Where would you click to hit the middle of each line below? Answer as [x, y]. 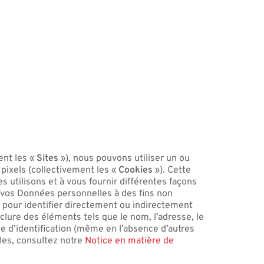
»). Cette [172, 170]
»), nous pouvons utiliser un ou [124, 158]
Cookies [136, 170]
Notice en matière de [130, 241]
